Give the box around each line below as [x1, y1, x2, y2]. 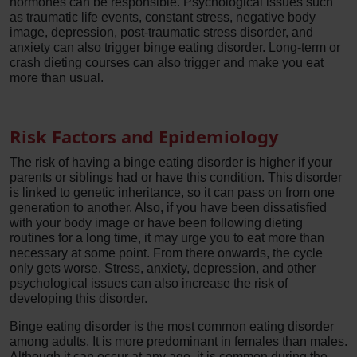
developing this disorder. [10, 292, 147, 305]
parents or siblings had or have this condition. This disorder [10, 171, 342, 184]
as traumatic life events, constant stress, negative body [10, 10, 316, 24]
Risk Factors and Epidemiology [10, 124, 279, 148]
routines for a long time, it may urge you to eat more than [10, 231, 324, 245]
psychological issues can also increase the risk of [10, 277, 288, 290]
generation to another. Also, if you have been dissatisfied [10, 201, 327, 214]
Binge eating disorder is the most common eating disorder [10, 320, 334, 333]
